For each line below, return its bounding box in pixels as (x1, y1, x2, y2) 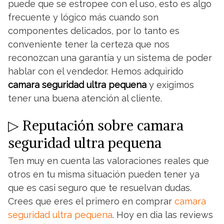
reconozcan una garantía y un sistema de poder (8, 52, 212, 63)
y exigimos (146, 79, 194, 90)
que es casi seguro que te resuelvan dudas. (8, 182, 191, 193)
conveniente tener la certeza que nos (8, 39, 169, 49)
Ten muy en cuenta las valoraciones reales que (8, 155, 209, 166)
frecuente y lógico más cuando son (8, 12, 158, 22)
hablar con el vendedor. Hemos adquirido (8, 66, 183, 76)
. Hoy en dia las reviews (112, 209, 213, 220)
